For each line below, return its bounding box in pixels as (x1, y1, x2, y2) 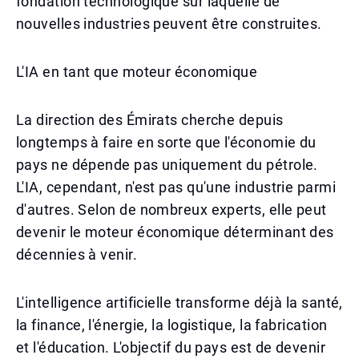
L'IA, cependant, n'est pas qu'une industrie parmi (16, 179, 337, 196)
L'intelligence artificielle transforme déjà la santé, (16, 294, 343, 311)
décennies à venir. (16, 246, 138, 263)
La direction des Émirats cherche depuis (16, 111, 284, 128)
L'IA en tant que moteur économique (16, 63, 258, 80)
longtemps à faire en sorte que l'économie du (16, 134, 317, 151)
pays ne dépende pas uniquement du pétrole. (16, 156, 318, 173)
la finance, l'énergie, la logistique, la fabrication (16, 317, 328, 333)
